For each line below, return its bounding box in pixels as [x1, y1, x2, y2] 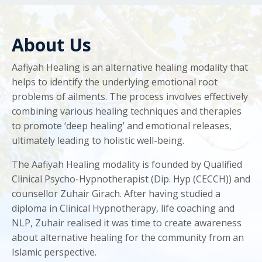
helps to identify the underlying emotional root [12, 75, 218, 89]
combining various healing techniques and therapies [12, 105, 242, 118]
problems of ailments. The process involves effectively [12, 90, 248, 104]
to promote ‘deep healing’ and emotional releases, [12, 119, 232, 133]
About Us [12, 33, 91, 57]
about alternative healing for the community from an [12, 231, 244, 244]
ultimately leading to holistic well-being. [12, 134, 184, 147]
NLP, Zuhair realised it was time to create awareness [12, 216, 242, 230]
